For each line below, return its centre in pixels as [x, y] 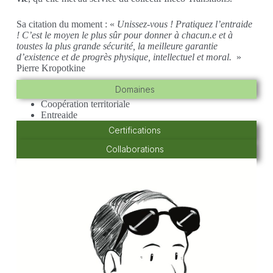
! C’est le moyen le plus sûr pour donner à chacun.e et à [124, 35]
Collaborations [135, 149]
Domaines [135, 90]
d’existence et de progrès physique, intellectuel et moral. [124, 57]
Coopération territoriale [85, 104]
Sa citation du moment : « [66, 24]
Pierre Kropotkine [51, 68]
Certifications [135, 130]
